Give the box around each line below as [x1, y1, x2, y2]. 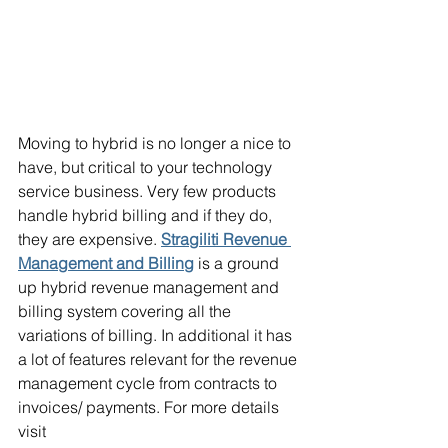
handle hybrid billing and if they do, [18, 205, 276, 226]
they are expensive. [18, 229, 161, 250]
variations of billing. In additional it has [18, 325, 296, 346]
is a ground [194, 253, 283, 274]
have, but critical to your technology [18, 157, 276, 178]
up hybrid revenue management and [18, 277, 283, 298]
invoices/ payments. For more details [18, 397, 283, 418]
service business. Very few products [18, 181, 280, 202]
